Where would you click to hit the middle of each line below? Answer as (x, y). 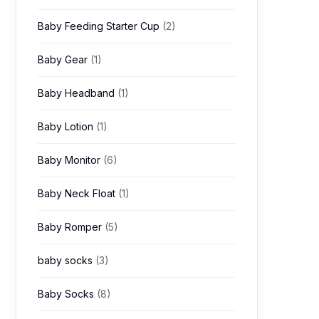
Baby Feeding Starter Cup (100, 26)
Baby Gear (64, 59)
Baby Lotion (67, 126)
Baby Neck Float (78, 193)
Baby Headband (78, 93)
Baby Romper (71, 227)
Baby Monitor (70, 160)
